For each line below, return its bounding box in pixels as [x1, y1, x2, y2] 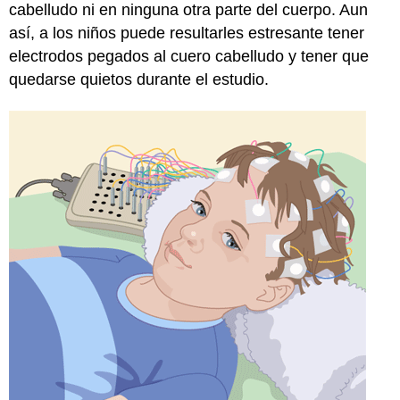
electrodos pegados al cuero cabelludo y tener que [9, 46, 369, 65]
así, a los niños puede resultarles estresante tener [9, 23, 364, 42]
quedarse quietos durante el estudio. [9, 70, 269, 88]
